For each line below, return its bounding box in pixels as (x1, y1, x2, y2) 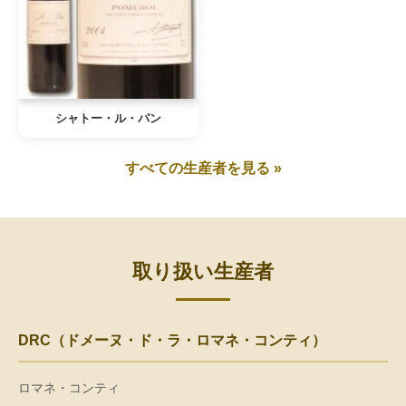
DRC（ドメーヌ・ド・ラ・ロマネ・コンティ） (18, 333, 326, 348)
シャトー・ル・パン (55, 111, 161, 125)
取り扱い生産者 (132, 260, 274, 283)
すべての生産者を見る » (124, 160, 282, 176)
